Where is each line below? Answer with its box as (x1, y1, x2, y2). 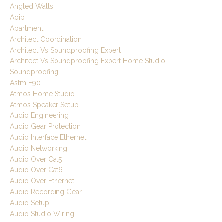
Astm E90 (10, 79, 41, 87)
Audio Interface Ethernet (10, 133, 86, 142)
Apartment (10, 24, 43, 33)
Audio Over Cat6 (10, 166, 63, 174)
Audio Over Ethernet (10, 177, 74, 185)
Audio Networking (10, 144, 67, 153)
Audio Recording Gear (10, 188, 82, 196)
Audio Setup (10, 199, 49, 207)
